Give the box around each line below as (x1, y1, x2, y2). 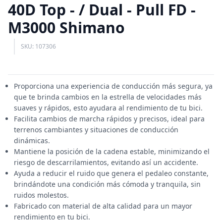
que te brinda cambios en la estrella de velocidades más (14, 92, 202, 102)
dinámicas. (14, 136, 50, 145)
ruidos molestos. (14, 190, 69, 200)
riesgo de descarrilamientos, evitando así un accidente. (14, 158, 198, 167)
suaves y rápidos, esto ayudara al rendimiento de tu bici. (14, 103, 203, 112)
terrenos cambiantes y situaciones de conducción (14, 125, 178, 134)
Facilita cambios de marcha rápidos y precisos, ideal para (14, 114, 205, 123)
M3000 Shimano (8, 17, 125, 38)
